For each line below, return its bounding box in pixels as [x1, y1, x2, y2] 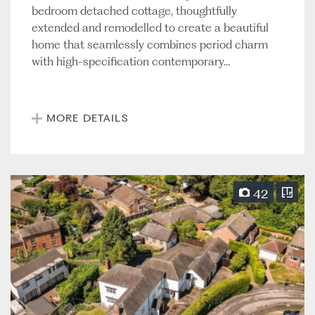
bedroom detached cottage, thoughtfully [32, 4, 237, 18]
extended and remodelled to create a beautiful [32, 20, 269, 35]
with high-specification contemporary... [32, 54, 230, 69]
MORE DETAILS [46, 112, 129, 125]
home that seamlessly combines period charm [32, 37, 268, 52]
